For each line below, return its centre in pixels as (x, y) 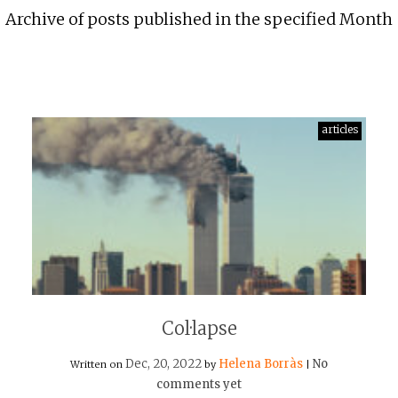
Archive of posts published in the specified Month (199, 19)
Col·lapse (199, 328)
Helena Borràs (261, 364)
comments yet (199, 384)
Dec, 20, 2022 (163, 364)
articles (339, 129)
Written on (98, 364)
